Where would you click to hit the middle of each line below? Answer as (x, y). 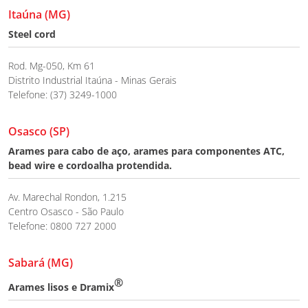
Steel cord (32, 34)
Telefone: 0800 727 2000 (62, 225)
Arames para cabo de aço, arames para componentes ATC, (146, 151)
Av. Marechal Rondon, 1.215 (67, 197)
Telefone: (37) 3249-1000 (63, 94)
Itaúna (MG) (39, 14)
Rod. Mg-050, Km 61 (52, 65)
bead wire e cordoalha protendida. (90, 165)
